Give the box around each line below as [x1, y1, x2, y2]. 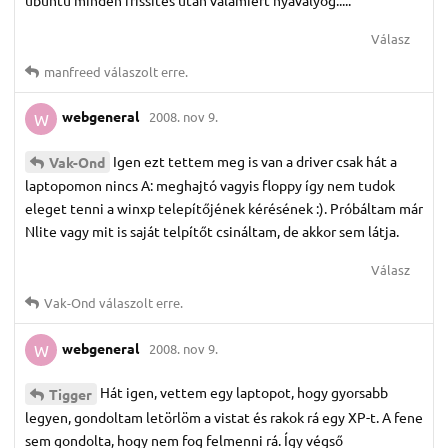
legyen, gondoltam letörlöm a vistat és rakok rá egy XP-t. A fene [25, 408, 423, 427]
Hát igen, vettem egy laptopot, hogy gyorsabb [100, 383, 388, 402]
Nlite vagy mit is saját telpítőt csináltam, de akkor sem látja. [25, 222, 399, 241]
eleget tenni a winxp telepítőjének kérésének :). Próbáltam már [25, 199, 423, 218]
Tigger [49, 385, 92, 404]
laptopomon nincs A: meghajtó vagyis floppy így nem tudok [25, 176, 395, 195]
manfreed [44, 62, 101, 80]
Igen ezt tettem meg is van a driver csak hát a [113, 151, 397, 170]
